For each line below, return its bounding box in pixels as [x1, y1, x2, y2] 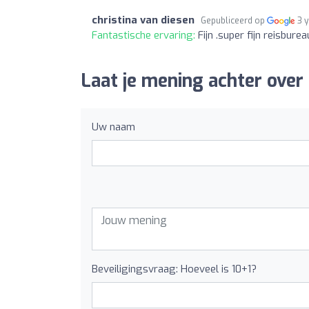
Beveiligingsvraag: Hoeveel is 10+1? [92, 261, 257, 276]
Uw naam [92, 119, 135, 134]
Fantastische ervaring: [92, 28, 198, 42]
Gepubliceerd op [201, 14, 267, 26]
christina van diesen [92, 12, 195, 27]
